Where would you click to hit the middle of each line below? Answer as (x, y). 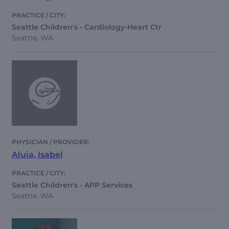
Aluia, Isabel (37, 155)
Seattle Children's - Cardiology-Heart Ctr (87, 27)
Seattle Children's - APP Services (72, 185)
